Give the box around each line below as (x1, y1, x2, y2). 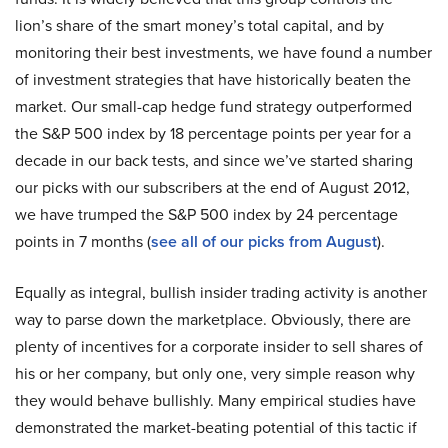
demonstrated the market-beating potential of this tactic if (15, 416, 417, 438)
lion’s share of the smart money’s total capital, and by (15, 14, 384, 36)
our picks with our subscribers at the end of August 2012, (15, 176, 410, 198)
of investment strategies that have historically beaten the (15, 68, 411, 90)
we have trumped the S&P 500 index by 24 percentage (15, 203, 398, 225)
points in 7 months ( (15, 230, 151, 252)
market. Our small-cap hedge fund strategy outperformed (15, 95, 412, 117)
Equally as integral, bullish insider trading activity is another (15, 281, 427, 303)
